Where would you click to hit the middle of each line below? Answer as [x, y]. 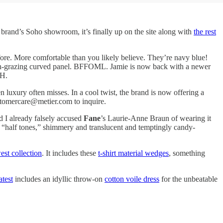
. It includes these [70, 153]
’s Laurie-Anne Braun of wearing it [156, 118]
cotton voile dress [132, 179]
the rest [205, 31]
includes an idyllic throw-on [59, 179]
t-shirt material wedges [133, 153]
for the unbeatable [188, 179]
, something [187, 153]
